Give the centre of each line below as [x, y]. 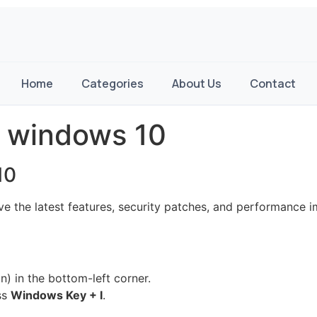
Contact [273, 83]
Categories [113, 83]
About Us [197, 83]
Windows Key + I [57, 295]
